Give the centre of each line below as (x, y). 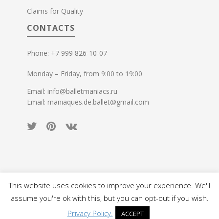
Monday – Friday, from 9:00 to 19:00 (85, 74)
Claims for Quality (55, 11)
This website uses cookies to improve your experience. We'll (109, 186)
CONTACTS (51, 28)
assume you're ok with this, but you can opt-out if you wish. (109, 198)
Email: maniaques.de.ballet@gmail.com (88, 102)
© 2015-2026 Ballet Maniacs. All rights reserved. (109, 192)
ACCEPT (132, 214)
